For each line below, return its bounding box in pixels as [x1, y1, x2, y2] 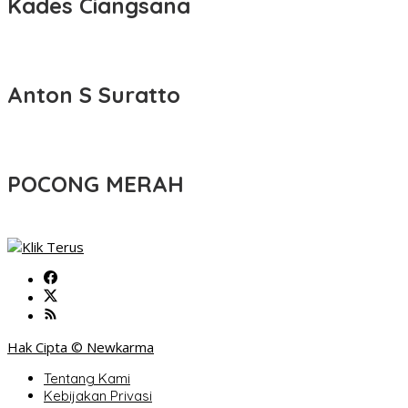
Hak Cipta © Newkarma [7, 338, 154, 357]
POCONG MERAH [7, 170, 184, 199]
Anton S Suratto [7, 81, 180, 109]
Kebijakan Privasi [44, 387, 152, 405]
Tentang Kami [44, 370, 130, 388]
